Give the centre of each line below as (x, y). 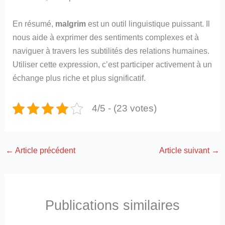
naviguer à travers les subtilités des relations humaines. (111, 51)
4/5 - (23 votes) (124, 108)
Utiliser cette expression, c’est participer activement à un (113, 65)
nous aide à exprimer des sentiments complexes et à (106, 37)
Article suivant (186, 150)
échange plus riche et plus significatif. (79, 78)
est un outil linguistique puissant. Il (148, 24)
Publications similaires (113, 205)
